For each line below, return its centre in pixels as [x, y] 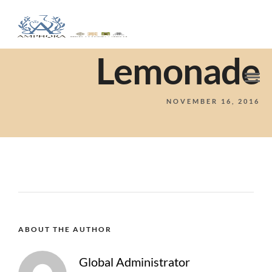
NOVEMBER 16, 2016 [213, 101]
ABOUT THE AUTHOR [65, 229]
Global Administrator [134, 262]
